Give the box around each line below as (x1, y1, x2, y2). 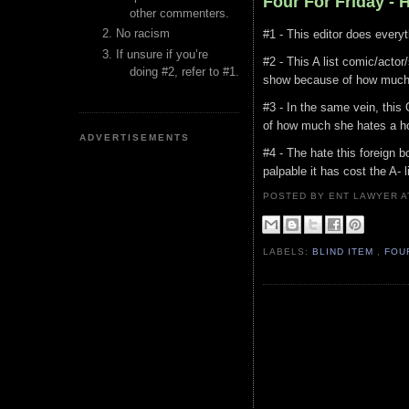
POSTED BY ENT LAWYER (263, 191, 402, 202)
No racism (116, 26, 170, 41)
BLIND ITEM (312, 246, 378, 257)
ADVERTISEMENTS (79, 131, 191, 142)
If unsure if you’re (116, 47, 208, 61)
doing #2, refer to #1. (130, 64, 239, 79)
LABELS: (263, 246, 313, 257)
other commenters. (130, 6, 229, 20)
